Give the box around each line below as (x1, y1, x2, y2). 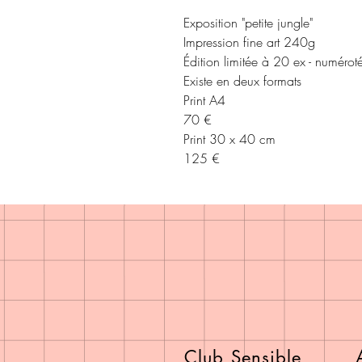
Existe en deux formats (183, 71, 301, 90)
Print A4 (183, 90, 225, 109)
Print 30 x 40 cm (183, 129, 276, 148)
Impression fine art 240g (183, 32, 315, 51)
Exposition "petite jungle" (183, 13, 313, 32)
